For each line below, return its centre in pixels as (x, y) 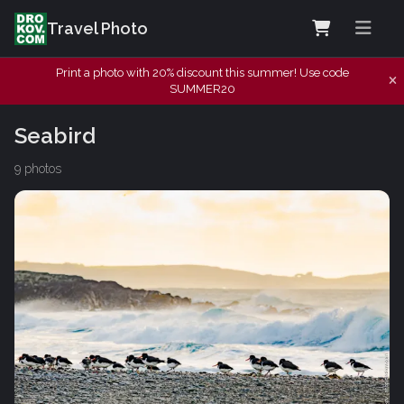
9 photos (38, 168)
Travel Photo (97, 28)
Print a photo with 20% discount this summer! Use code (202, 73)
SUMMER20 (202, 89)
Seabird (55, 135)
